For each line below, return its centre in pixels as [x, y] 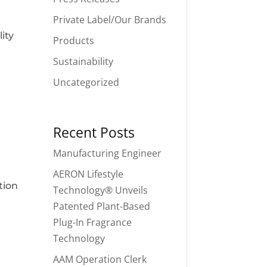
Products [74, 40]
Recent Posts [94, 132]
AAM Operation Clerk [100, 259]
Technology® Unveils [101, 190]
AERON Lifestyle [89, 174]
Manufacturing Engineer [108, 153]
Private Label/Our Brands [110, 19]
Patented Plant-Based [102, 206]
